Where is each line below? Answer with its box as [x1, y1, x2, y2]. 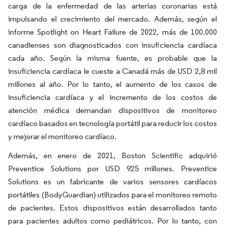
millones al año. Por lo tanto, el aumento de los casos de [8, 79, 217, 89]
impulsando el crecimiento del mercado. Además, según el [8, 14, 217, 24]
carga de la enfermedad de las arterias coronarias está [8, 1, 217, 11]
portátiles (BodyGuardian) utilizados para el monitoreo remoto [8, 190, 217, 199]
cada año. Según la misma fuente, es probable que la [8, 53, 217, 63]
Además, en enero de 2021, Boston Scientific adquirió [8, 151, 217, 160]
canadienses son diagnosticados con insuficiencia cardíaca [8, 40, 217, 50]
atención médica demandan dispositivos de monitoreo [8, 105, 217, 115]
